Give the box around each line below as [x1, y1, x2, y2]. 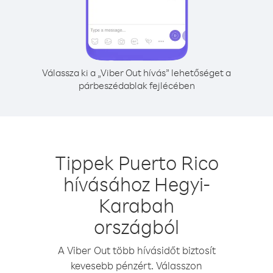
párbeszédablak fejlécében [78, 79, 195, 91]
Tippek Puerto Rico [54, 150, 219, 175]
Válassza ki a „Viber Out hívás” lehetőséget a [42, 66, 231, 79]
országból [94, 214, 179, 239]
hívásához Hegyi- [63, 171, 210, 196]
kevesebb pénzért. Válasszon [71, 259, 202, 272]
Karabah [99, 193, 174, 218]
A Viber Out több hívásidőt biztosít [57, 244, 216, 257]
